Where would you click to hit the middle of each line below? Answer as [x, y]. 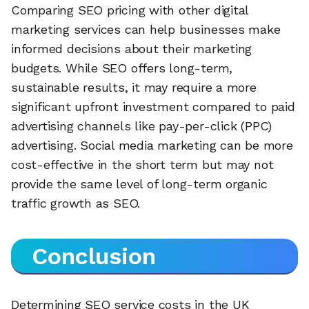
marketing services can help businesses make [146, 30]
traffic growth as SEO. [76, 203]
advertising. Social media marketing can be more [152, 146]
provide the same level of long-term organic [139, 184]
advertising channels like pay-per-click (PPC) [142, 126]
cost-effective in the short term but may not [142, 165]
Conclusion [94, 256]
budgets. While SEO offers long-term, [122, 68]
